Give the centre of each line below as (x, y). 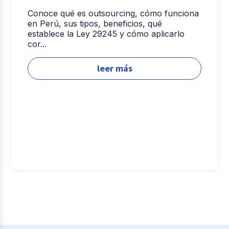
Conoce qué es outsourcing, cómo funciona (113, 13)
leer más (114, 68)
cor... (37, 44)
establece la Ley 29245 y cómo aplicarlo (106, 33)
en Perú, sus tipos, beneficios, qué (95, 23)
